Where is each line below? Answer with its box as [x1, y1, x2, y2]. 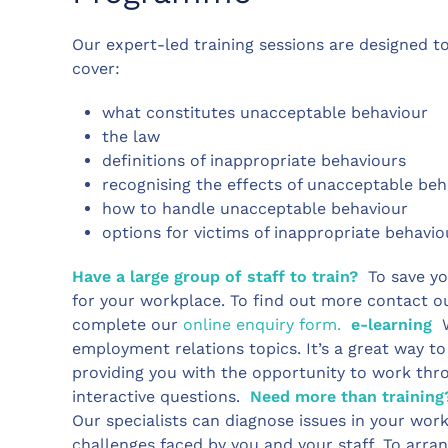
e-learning [351, 314, 432, 334]
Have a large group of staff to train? [72, 266, 358, 286]
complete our [72, 314, 183, 334]
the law [102, 126, 165, 146]
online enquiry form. [183, 314, 346, 334]
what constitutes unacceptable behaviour [102, 102, 433, 122]
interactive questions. [72, 386, 250, 406]
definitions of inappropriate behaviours [102, 150, 411, 170]
